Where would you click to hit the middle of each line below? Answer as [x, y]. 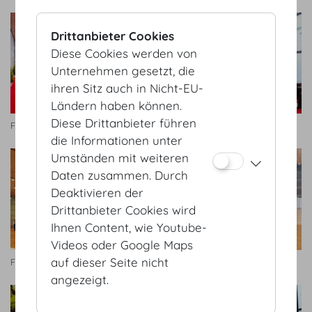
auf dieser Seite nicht [110, 263]
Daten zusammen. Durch [120, 175]
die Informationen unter [117, 141]
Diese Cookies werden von [124, 54]
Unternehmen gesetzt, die [123, 71]
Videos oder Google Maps [122, 245]
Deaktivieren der [97, 193]
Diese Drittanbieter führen [124, 123]
